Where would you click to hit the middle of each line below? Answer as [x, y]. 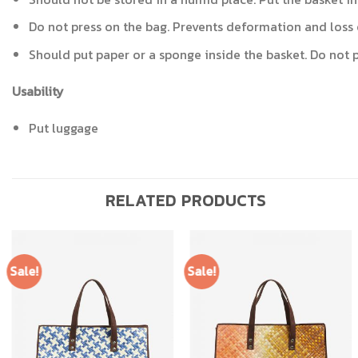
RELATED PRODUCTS [186, 201]
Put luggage [63, 127]
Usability [38, 91]
